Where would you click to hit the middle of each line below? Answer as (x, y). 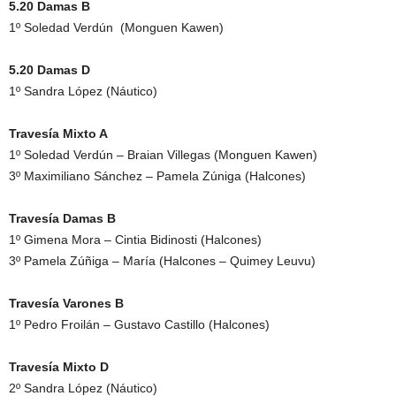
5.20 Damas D (49, 69)
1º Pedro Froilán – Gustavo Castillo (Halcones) (139, 324)
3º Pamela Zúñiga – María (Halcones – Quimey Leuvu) (162, 260)
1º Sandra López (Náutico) (83, 91)
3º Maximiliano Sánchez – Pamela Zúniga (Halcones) (157, 175)
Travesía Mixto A (58, 133)
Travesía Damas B (62, 218)
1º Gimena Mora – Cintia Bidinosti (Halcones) (135, 239)
